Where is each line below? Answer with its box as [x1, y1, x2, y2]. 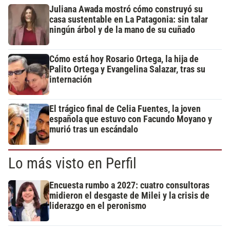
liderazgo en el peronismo [49, 200, 146, 211]
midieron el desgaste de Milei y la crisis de [49, 190, 209, 201]
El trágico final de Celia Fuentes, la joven [49, 103, 201, 114]
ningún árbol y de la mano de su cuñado [49, 24, 195, 35]
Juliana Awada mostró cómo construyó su [49, 4, 203, 14]
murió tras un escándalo [49, 124, 138, 135]
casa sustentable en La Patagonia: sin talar [49, 14, 208, 25]
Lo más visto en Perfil [8, 154, 137, 172]
